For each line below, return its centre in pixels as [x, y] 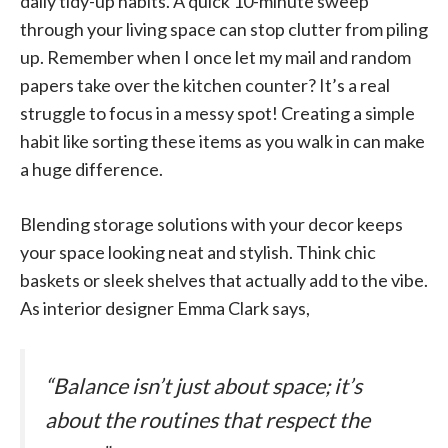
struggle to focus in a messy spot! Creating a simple [217, 112]
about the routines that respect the [207, 419]
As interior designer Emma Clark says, [165, 307]
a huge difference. [91, 168]
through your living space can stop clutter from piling [224, 28]
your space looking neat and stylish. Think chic [198, 251]
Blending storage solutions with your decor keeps [211, 223]
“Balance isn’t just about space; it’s [203, 385]
